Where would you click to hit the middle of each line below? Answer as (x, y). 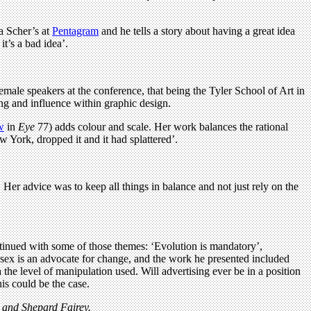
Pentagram (75, 31)
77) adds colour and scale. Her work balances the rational (161, 126)
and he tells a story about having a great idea (197, 31)
